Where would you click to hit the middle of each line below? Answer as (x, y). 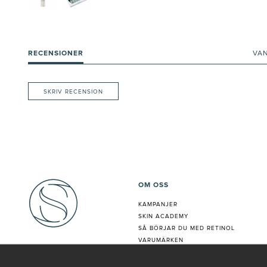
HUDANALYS (158, 252)
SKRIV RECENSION (73, 92)
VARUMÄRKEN (161, 240)
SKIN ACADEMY (163, 217)
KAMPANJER (158, 205)
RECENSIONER (56, 54)
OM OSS (153, 186)
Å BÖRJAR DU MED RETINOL (189, 229)
